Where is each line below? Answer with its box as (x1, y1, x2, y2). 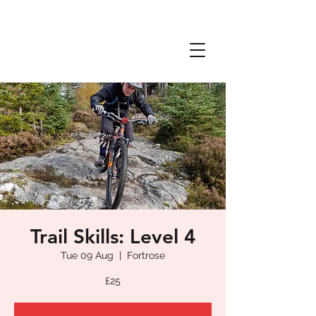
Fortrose (127, 250, 165, 261)
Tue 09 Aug (61, 250, 114, 261)
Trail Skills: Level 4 (30, 224, 196, 248)
